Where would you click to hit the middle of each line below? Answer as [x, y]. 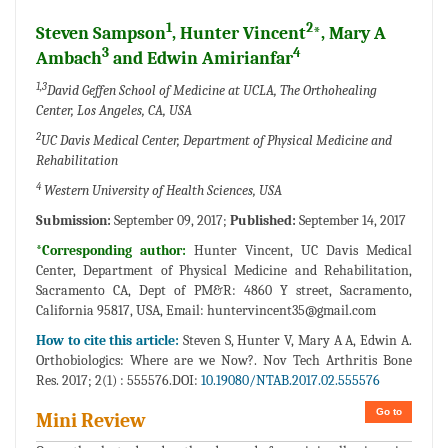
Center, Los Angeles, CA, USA [114, 111]
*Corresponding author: [115, 251]
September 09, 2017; [170, 221]
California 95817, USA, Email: [121, 311]
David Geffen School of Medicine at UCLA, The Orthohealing [212, 91]
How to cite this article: [109, 341]
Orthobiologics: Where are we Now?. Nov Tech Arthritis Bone [224, 361]
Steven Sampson [101, 34]
